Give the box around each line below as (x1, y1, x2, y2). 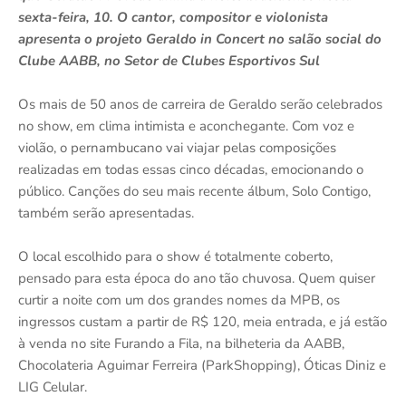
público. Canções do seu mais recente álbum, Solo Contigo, (18, 181, 371, 200)
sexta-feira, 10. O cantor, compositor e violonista (18, 7, 328, 26)
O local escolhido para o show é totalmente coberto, (18, 246, 333, 266)
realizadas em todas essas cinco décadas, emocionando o (18, 159, 363, 179)
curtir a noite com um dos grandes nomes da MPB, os (18, 290, 340, 309)
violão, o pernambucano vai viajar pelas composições (18, 138, 336, 157)
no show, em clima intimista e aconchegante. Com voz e (18, 116, 354, 135)
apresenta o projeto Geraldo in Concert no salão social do (18, 29, 382, 48)
